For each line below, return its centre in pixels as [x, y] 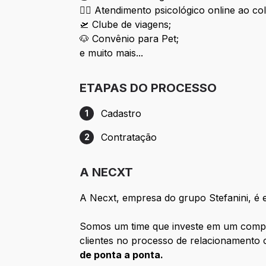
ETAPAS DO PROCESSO [148, 88]
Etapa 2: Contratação [127, 143]
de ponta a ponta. [122, 255]
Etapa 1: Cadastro [118, 120]
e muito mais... [112, 53]
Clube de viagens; [132, 25]
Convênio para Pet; [136, 39]
